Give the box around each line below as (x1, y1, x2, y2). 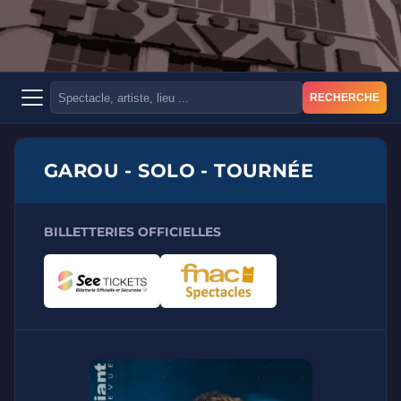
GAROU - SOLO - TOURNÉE (44, 159, 314, 182)
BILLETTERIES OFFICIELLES (44, 224, 221, 240)
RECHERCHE (310, 92, 380, 103)
